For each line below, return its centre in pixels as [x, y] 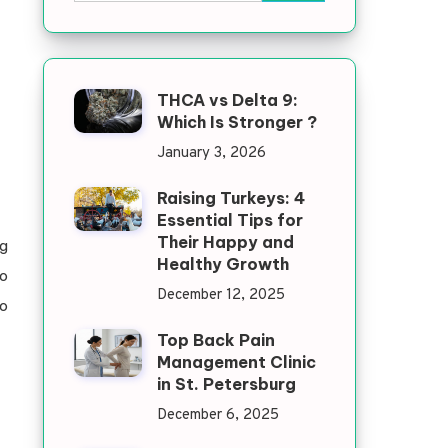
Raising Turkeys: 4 [230, 198]
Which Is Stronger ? [236, 122]
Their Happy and [225, 242]
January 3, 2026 [211, 153]
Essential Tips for [229, 220]
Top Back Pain [215, 340]
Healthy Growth [222, 264]
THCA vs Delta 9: [227, 100]
